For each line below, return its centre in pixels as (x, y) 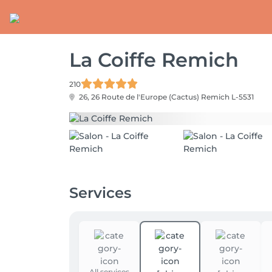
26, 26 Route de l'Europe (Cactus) (139, 97)
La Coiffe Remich (154, 60)
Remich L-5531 (227, 97)
